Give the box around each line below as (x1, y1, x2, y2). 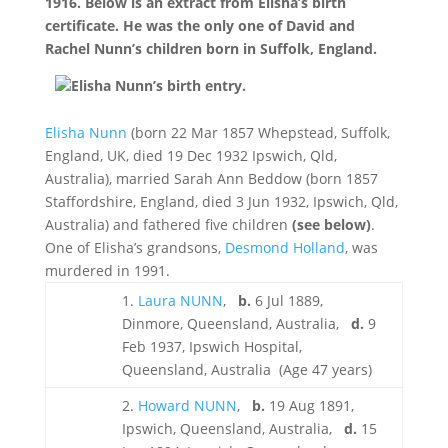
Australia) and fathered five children (44, 215, 292, 234)
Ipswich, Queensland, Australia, (121, 419, 344, 438)
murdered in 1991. (44, 261, 170, 280)
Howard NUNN (137, 396, 237, 415)
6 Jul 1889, (250, 291, 323, 310)
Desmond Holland (224, 238, 345, 257)
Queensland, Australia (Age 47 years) (121, 360, 372, 379)
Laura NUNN (137, 291, 223, 310)
